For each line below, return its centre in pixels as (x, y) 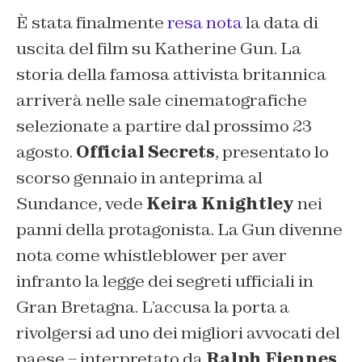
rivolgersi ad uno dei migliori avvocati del (178, 333)
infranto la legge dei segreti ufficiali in (165, 281)
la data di (280, 22)
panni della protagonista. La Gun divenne (179, 229)
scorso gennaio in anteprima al (139, 177)
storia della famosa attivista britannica (171, 74)
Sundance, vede (81, 203)
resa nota (205, 22)
